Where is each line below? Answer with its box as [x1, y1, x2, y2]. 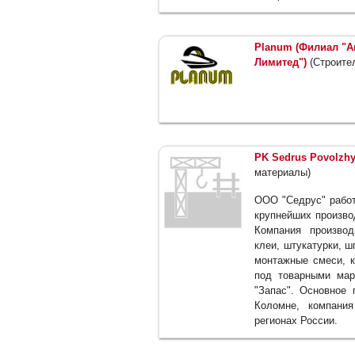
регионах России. [254, 315, 338, 327]
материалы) [254, 166, 311, 179]
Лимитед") [254, 56, 307, 69]
